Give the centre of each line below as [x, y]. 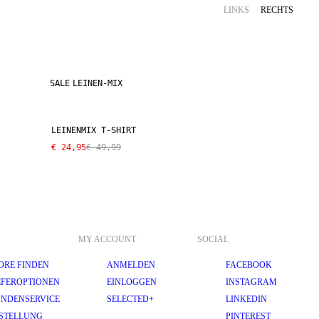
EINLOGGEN [132, 282]
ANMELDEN [131, 265]
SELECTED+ [130, 299]
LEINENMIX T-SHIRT [94, 130]
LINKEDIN [246, 299]
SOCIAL [213, 239]
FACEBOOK [249, 265]
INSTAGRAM [251, 282]
